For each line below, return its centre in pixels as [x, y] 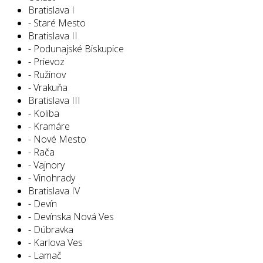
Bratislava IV [54, 190]
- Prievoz [46, 61]
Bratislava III [54, 100]
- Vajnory [46, 165]
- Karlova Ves [55, 242]
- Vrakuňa [48, 87]
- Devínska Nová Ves [71, 216]
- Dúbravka [51, 229]
